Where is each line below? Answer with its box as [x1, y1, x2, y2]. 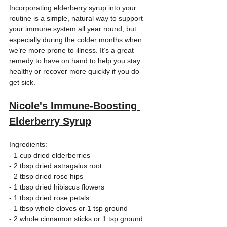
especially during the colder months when [9, 35, 144, 44]
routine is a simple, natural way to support [9, 14, 145, 22]
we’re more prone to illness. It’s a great [9, 46, 136, 54]
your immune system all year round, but [9, 25, 138, 33]
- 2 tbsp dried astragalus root [9, 162, 106, 170]
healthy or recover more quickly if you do [9, 67, 141, 75]
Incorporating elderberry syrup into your [9, 4, 138, 12]
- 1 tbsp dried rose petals [9, 194, 93, 202]
